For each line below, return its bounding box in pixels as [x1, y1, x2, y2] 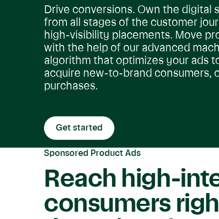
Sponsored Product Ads [44, 149, 141, 158]
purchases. [44, 81, 98, 92]
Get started [56, 124, 103, 132]
